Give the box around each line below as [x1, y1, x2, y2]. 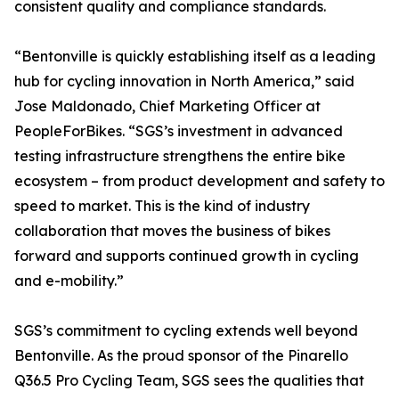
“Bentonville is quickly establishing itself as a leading [14, 47, 376, 66]
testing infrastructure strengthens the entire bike [14, 147, 346, 166]
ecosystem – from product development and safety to [14, 172, 385, 191]
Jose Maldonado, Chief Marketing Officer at [14, 97, 321, 116]
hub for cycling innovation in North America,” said [14, 72, 354, 91]
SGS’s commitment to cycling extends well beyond [14, 322, 358, 340]
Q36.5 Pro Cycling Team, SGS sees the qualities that [14, 371, 364, 390]
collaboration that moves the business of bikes [14, 222, 330, 240]
